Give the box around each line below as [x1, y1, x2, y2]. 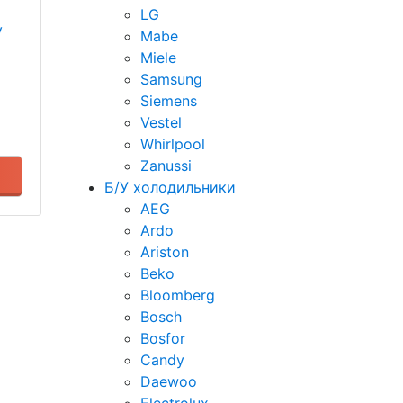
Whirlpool [140, 135, 205, 153]
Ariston [140, 243, 189, 261]
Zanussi [140, 157, 192, 175]
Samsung [140, 70, 202, 88]
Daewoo [140, 372, 197, 390]
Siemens [140, 92, 197, 110]
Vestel [140, 113, 182, 131]
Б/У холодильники [104, 178, 236, 196]
